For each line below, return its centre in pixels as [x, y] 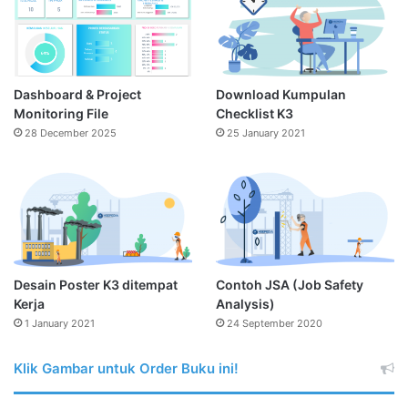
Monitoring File [61, 113]
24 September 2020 [274, 323]
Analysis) [245, 303]
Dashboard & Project [77, 94]
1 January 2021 [60, 323]
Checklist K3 [254, 113]
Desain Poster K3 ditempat [96, 284]
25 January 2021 [265, 133]
